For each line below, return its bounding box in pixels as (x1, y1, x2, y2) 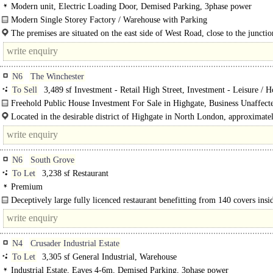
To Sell (12, 85, 37, 94)
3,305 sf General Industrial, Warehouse (40, 252, 177, 261)
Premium (11, 182, 43, 191)
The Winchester (30, 72, 84, 81)
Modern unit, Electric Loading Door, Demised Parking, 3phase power (11, 2, 252, 11)
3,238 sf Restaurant (40, 169, 108, 178)
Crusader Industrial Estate (30, 239, 119, 248)
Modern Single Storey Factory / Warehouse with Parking (11, 15, 207, 24)
